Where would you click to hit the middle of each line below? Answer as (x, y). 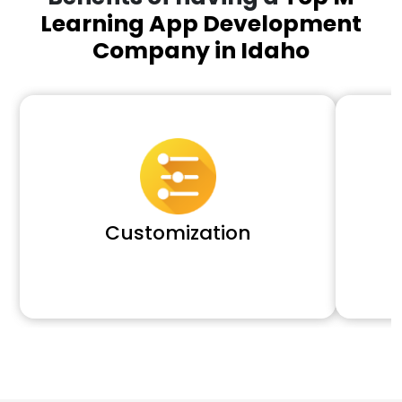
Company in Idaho (201, 50)
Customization (178, 232)
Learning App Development (201, 23)
